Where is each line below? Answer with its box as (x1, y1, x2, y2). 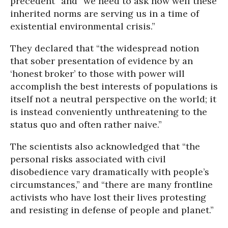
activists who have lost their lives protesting (10, 191, 206, 204)
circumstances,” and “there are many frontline (10, 179, 213, 191)
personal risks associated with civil (10, 153, 166, 165)
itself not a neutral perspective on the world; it (10, 93, 216, 105)
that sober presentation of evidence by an (10, 55, 193, 67)
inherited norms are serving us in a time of (10, 8, 199, 20)
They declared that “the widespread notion (10, 42, 199, 54)
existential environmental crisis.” (10, 20, 155, 33)
